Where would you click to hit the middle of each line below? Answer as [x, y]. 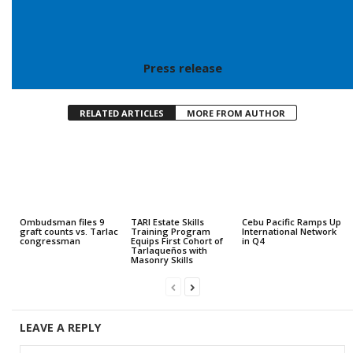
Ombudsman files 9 [62, 222]
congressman [51, 241]
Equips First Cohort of [176, 241]
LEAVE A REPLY [60, 328]
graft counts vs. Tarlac [69, 232]
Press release [182, 68]
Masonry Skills [162, 260]
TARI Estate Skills [167, 222]
